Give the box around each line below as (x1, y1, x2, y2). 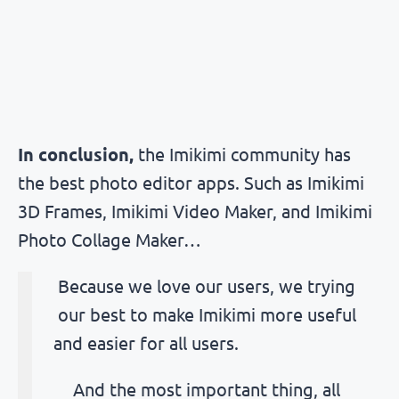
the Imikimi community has (134, 142, 351, 166)
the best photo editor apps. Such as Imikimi (18, 171, 364, 194)
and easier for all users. (53, 331, 239, 354)
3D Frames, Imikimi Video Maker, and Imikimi (18, 199, 372, 223)
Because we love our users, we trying (58, 274, 355, 297)
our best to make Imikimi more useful (57, 303, 356, 326)
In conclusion (18, 142, 129, 167)
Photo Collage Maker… (18, 228, 201, 251)
